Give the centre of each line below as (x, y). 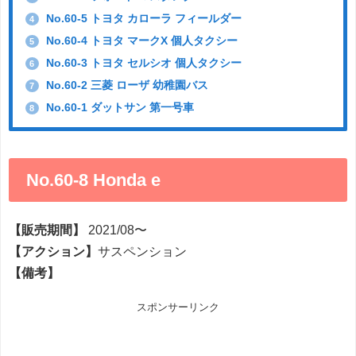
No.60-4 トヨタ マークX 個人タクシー (140, 40)
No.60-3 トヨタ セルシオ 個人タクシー (142, 62)
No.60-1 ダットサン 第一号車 (118, 107)
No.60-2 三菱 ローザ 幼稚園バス (125, 85)
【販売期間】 (48, 230)
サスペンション (142, 252)
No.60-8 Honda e (94, 179)
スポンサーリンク (178, 308)
